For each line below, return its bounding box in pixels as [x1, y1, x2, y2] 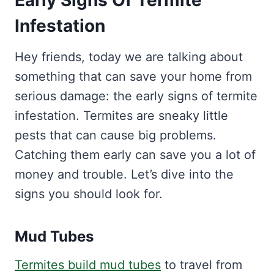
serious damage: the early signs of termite [15, 89, 257, 104]
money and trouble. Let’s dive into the [15, 167, 234, 182]
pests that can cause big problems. [15, 128, 217, 143]
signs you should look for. [15, 187, 163, 202]
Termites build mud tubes [15, 257, 161, 273]
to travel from [161, 257, 242, 273]
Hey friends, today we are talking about [15, 50, 243, 65]
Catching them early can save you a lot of [15, 147, 256, 163]
